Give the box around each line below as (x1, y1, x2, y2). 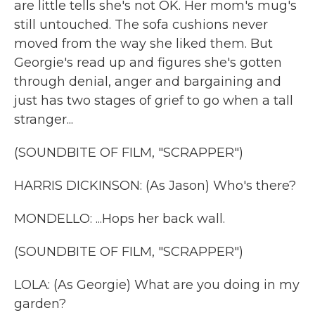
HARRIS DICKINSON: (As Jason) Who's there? (14, 178, 296, 193)
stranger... (14, 112, 73, 127)
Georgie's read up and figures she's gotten (14, 55, 282, 70)
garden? (14, 296, 66, 311)
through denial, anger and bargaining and (14, 74, 281, 89)
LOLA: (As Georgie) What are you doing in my (14, 277, 300, 292)
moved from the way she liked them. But (14, 36, 273, 51)
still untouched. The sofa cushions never (14, 17, 268, 32)
